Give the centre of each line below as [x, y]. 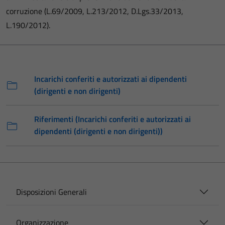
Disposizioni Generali [51, 192]
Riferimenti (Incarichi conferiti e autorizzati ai [113, 119]
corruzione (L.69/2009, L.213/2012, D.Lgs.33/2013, [95, 11]
